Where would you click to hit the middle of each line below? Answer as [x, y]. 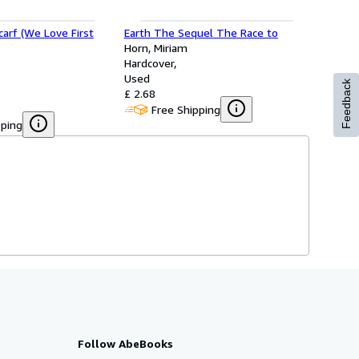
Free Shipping [186, 109]
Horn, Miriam [155, 48]
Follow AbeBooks [125, 343]
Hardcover [149, 63]
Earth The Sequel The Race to [201, 32]
